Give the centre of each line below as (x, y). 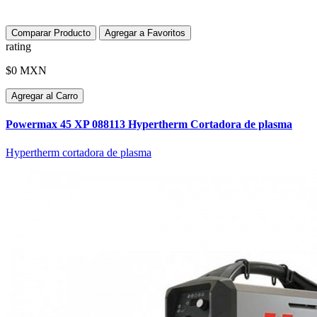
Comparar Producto (51, 33)
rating (18, 47)
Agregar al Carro (45, 96)
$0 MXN (26, 71)
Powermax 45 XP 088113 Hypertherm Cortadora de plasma (149, 125)
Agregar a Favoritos (145, 33)
